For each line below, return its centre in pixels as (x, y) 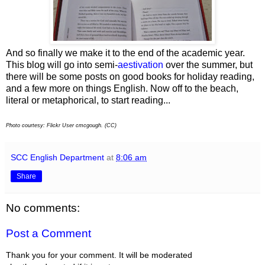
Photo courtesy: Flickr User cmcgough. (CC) (61, 125)
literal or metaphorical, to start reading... (88, 100)
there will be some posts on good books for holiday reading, (130, 76)
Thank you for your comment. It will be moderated (99, 255)
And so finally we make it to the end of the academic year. (125, 53)
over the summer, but (209, 64)
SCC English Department (57, 157)
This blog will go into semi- (62, 64)
